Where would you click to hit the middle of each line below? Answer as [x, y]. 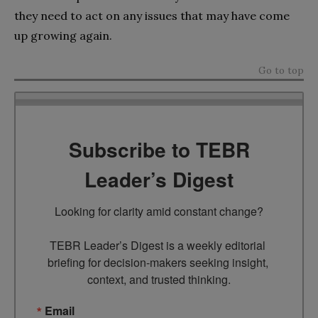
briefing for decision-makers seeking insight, [158, 263]
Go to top [281, 70]
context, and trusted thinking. [159, 280]
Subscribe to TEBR [159, 150]
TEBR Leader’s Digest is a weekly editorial [158, 246]
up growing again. [63, 35]
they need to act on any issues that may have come [152, 15]
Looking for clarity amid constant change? [159, 212]
